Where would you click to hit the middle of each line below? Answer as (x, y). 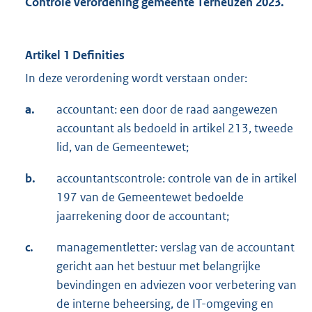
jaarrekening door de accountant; (143, 216)
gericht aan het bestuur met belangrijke (158, 266)
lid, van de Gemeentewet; (123, 147)
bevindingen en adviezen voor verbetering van (177, 285)
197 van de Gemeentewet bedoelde (150, 197)
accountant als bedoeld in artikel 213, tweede (175, 128)
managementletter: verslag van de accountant (175, 248)
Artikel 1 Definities (75, 55)
